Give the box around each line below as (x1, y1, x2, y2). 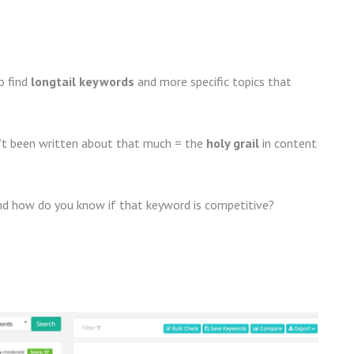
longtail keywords (31, 73, 134, 90)
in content (259, 134, 317, 151)
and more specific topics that (134, 73, 292, 90)
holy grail (206, 134, 259, 151)
